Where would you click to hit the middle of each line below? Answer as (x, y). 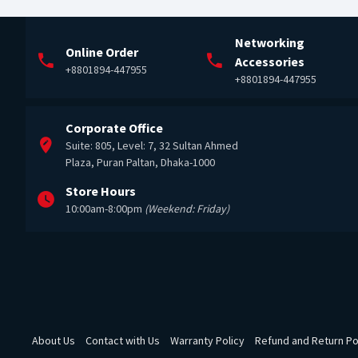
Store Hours (101, 191)
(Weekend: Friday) (187, 209)
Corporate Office (114, 128)
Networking (269, 43)
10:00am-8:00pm (105, 209)
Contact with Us (123, 341)
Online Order (102, 52)
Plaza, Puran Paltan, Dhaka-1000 (140, 163)
